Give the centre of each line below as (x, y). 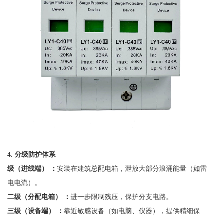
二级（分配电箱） (34, 196)
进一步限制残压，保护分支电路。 (121, 196)
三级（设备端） (31, 210)
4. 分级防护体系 (31, 154)
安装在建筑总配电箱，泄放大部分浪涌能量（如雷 (132, 168)
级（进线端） (27, 168)
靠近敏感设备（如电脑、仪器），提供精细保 (132, 210)
